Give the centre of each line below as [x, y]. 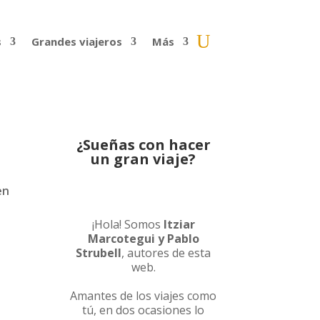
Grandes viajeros [76, 41]
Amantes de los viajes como [144, 296]
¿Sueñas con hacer [143, 144]
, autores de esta [166, 253]
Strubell [99, 253]
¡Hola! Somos [127, 225]
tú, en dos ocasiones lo [144, 310]
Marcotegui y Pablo [143, 239]
